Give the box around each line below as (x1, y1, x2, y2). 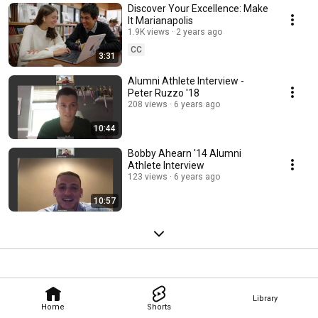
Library (252, 293, 278, 303)
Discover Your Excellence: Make (128, 3, 268, 15)
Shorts (146, 302, 171, 312)
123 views (128, 172, 168, 182)
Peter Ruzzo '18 (128, 87, 199, 99)
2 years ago (176, 27, 222, 38)
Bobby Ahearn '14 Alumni (128, 148, 241, 160)
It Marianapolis (128, 15, 193, 27)
